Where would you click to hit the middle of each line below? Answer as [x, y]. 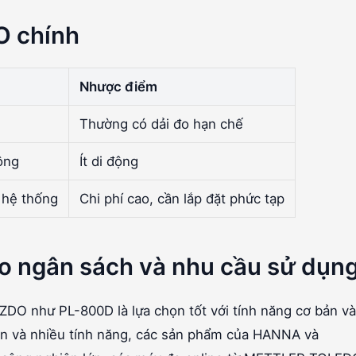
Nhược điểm [118, 86]
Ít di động [108, 161]
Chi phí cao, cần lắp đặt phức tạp [182, 198]
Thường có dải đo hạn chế [161, 124]
